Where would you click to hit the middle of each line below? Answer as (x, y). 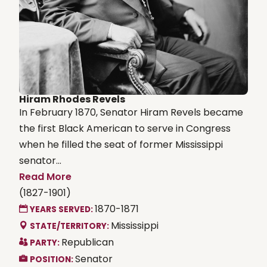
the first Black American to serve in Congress (125, 128)
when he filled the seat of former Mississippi (121, 144)
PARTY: (46, 243)
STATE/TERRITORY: (70, 226)
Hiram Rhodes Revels (72, 99)
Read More (45, 176)
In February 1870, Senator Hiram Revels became (131, 112)
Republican (88, 242)
